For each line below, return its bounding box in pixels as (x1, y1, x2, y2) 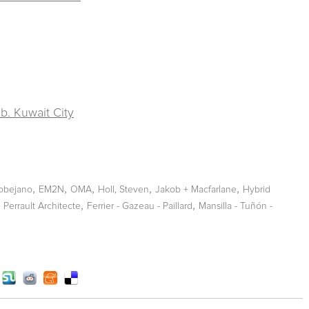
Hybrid (243, 184, 270, 195)
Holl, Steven (98, 184, 149, 195)
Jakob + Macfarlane (155, 184, 237, 195)
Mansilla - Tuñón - (199, 201, 272, 211)
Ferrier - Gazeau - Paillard (87, 201, 192, 211)
